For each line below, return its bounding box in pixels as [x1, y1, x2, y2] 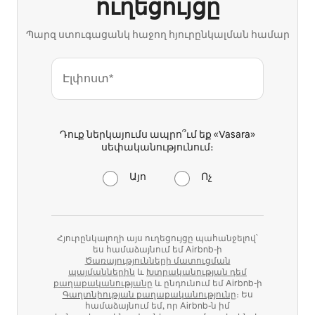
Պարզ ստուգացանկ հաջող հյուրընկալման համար [25, 27, 290, 41]
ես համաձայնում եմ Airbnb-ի [93, 243, 222, 255]
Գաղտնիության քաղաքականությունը [62, 288, 236, 300]
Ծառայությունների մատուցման [84, 255, 231, 266]
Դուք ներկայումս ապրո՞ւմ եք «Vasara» [60, 127, 255, 141]
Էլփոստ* [63, 70, 113, 86]
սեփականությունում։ [101, 140, 214, 153]
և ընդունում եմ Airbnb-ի [152, 277, 262, 289]
